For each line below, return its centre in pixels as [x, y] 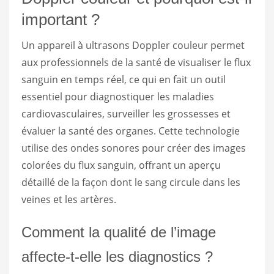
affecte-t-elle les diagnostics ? [117, 256]
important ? [61, 19]
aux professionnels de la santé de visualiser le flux [136, 62]
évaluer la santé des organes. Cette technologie [131, 131]
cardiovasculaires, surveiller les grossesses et [126, 113]
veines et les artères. [69, 199]
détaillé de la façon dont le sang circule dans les [131, 182]
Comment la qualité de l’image [119, 232]
